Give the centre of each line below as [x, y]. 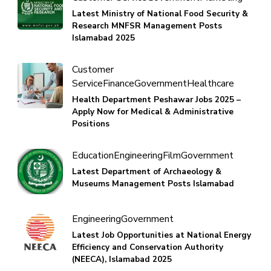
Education [93, 155]
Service [87, 83]
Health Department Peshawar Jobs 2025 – [156, 99]
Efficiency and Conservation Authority [148, 247]
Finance [119, 83]
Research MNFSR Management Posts [147, 25]
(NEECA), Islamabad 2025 [122, 259]
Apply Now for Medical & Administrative [153, 111]
